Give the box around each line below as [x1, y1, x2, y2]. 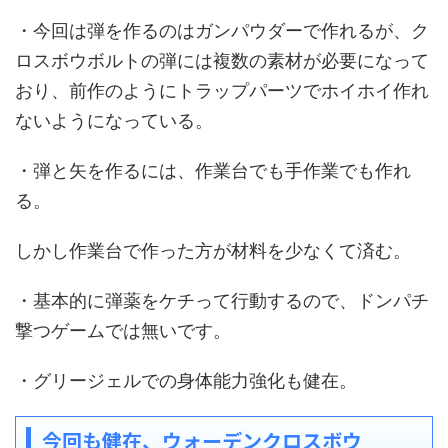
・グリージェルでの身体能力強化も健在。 [15, 369, 357, 391]
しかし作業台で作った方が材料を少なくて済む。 [15, 239, 411, 261]
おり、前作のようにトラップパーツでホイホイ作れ [15, 79, 429, 101]
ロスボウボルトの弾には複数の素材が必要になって [15, 49, 429, 71]
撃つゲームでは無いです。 [15, 319, 231, 341]
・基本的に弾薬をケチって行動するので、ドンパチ [15, 289, 429, 311]
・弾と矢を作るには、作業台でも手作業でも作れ [15, 159, 411, 181]
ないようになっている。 [15, 109, 213, 131]
